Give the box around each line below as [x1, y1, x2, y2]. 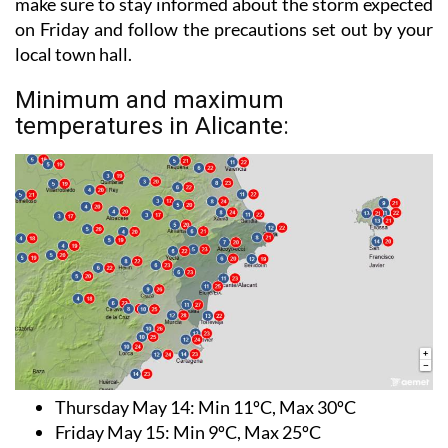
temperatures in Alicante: [15, 112, 289, 141]
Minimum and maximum [15, 86, 284, 115]
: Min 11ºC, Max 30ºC [190, 395, 356, 418]
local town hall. [15, 43, 132, 66]
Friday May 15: [55, 420, 170, 443]
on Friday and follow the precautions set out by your [15, 18, 433, 41]
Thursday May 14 [55, 395, 190, 418]
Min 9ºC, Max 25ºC [170, 420, 321, 443]
